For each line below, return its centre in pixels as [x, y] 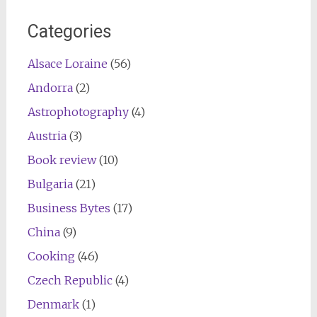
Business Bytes [69, 208]
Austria [47, 136]
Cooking [51, 256]
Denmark [53, 304]
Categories [69, 31]
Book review [62, 160]
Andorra [50, 87]
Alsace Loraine [67, 63]
